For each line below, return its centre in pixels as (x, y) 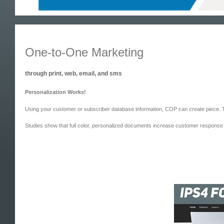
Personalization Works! (56, 92)
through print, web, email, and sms (74, 73)
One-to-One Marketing (84, 52)
